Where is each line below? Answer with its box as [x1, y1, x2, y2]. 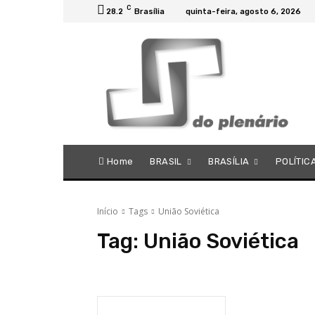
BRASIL [150, 155, 182, 167]
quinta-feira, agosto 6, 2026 [186, 6, 301, 16]
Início [97, 205, 118, 217]
